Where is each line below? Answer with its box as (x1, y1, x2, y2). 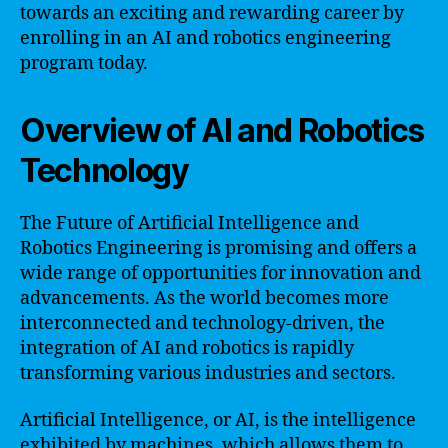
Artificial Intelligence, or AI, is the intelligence (20, 409, 416, 432)
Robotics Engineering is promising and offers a (20, 236, 417, 260)
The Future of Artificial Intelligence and (20, 211, 359, 235)
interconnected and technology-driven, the (20, 311, 385, 335)
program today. (20, 51, 148, 75)
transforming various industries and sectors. (20, 361, 396, 385)
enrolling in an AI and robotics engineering (20, 26, 391, 50)
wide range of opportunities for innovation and (20, 261, 421, 285)
